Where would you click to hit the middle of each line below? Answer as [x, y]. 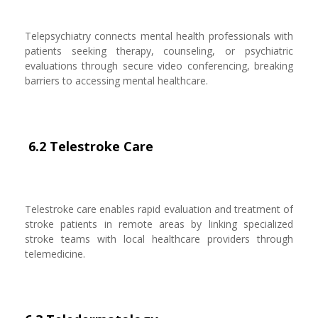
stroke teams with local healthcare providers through [159, 239]
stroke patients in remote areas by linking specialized [159, 224]
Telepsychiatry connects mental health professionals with [159, 36]
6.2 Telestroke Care [89, 146]
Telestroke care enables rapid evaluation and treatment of [159, 209]
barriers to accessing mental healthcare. [116, 81]
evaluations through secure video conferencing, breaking [159, 66]
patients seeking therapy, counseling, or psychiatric [159, 51]
